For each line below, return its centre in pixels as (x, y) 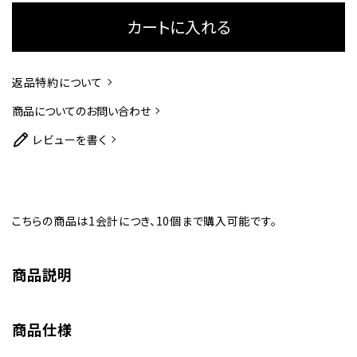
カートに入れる (178, 27)
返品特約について (57, 82)
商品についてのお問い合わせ (81, 111)
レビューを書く (70, 140)
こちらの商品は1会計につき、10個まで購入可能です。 (145, 221)
